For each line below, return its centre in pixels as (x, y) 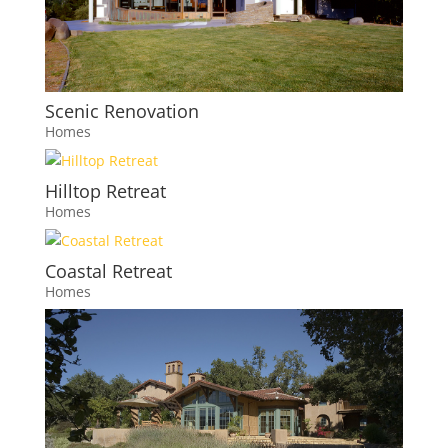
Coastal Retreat (108, 270)
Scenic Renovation (121, 110)
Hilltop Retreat (105, 190)
